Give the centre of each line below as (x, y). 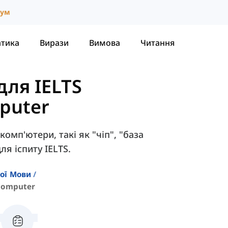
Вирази (54, 42)
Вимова (105, 42)
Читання (158, 42)
